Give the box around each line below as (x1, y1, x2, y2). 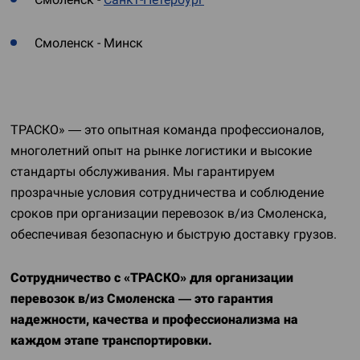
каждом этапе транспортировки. (10, 333, 212, 348)
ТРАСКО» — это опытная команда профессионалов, (10, 122, 324, 137)
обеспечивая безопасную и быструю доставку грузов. (10, 227, 340, 242)
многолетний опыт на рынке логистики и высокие (10, 143, 312, 158)
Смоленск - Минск (35, 35, 143, 51)
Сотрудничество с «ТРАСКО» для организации (10, 270, 293, 285)
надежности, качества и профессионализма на (10, 312, 298, 327)
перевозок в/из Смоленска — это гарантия (10, 291, 273, 306)
